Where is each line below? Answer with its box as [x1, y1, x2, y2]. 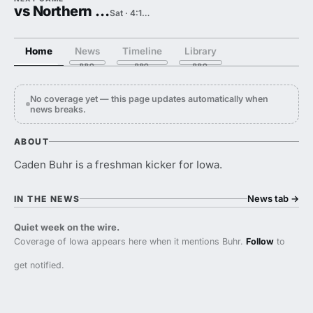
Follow [246, 236, 274, 247]
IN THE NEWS [14, 193, 80, 204]
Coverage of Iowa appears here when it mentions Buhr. [14, 236, 246, 247]
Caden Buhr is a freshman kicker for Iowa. [14, 158, 222, 171]
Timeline [122, 45, 162, 57]
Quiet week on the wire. [14, 221, 119, 233]
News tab [247, 193, 291, 204]
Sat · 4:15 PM [142, 8, 150, 18]
